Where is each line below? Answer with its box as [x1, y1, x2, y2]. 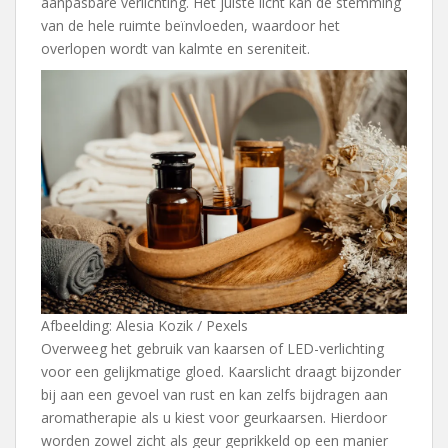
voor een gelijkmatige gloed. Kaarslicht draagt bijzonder [41, 362, 401, 382]
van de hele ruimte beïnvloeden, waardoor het [41, 16, 340, 35]
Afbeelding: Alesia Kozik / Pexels [41, 316, 248, 336]
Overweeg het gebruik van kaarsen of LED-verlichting [41, 339, 384, 359]
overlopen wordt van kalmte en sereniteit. [41, 39, 310, 58]
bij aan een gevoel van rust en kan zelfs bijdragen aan [41, 385, 388, 405]
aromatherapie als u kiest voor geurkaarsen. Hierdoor [41, 408, 387, 428]
